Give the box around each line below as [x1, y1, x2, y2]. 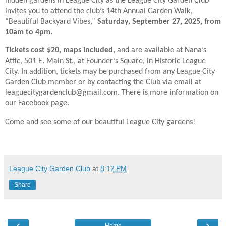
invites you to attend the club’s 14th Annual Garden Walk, [5, 7, 192, 15]
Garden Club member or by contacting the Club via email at [5, 78, 201, 87]
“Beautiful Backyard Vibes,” [5, 17, 97, 26]
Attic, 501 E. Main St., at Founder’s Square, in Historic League [5, 57, 206, 66]
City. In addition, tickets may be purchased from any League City [5, 68, 215, 76]
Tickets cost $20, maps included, [5, 46, 117, 55]
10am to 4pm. [5, 28, 52, 36]
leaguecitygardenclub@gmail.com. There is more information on [5, 89, 218, 97]
